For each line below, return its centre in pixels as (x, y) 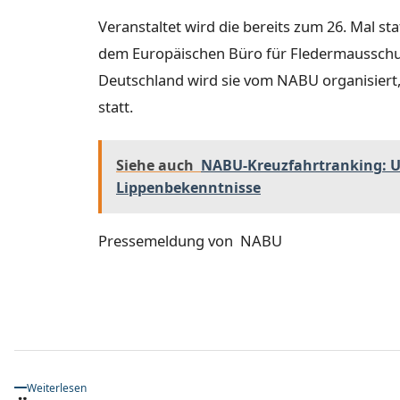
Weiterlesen (57, 387)
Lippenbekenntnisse (188, 187)
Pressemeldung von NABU (190, 240)
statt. (116, 107)
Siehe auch (155, 165)
